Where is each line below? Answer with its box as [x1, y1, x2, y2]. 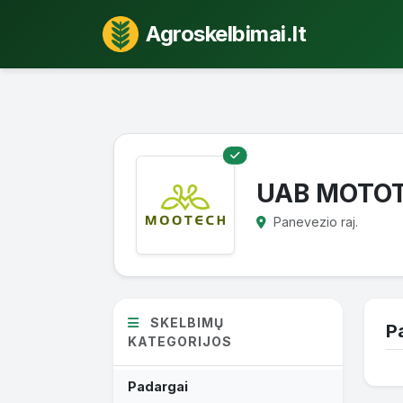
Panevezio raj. [270, 213, 358, 229]
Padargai [128, 378, 188, 394]
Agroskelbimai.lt [146, 20, 306, 47]
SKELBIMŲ [147, 314, 224, 330]
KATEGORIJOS [128, 333, 232, 349]
